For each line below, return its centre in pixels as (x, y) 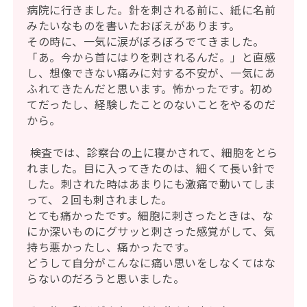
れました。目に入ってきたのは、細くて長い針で (151, 168)
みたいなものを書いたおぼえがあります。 (134, 26)
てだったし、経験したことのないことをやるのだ (151, 105)
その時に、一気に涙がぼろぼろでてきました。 (146, 41)
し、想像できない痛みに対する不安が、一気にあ (151, 73)
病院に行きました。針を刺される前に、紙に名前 (151, 10)
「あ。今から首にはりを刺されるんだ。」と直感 (151, 57)
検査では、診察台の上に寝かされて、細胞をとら (152, 152)
